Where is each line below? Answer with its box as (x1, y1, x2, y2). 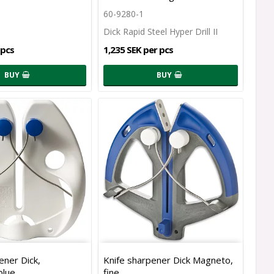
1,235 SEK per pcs (103, 43, 173, 56)
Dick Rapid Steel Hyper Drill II (103, 25, 218, 37)
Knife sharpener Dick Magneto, (103, 254, 233, 267)
